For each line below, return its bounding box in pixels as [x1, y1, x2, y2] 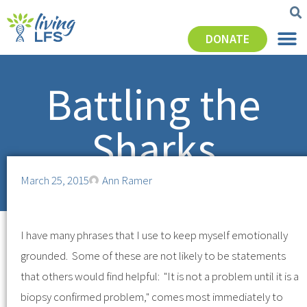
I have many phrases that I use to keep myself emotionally [21, 227, 288, 243]
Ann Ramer [102, 172, 152, 188]
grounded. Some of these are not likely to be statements [21, 247, 286, 263]
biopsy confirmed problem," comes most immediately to [21, 288, 283, 304]
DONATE [205, 31, 249, 47]
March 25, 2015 [21, 172, 89, 188]
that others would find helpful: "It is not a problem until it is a [21, 268, 299, 284]
